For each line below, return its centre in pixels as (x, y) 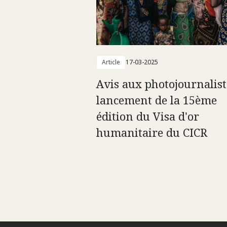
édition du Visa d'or (148, 116)
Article (111, 62)
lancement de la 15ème (157, 100)
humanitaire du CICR (152, 132)
